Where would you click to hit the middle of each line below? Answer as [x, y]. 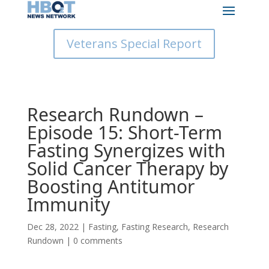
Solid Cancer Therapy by [127, 168]
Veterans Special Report [134, 44]
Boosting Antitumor [110, 186]
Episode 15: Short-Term [124, 132]
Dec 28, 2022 [53, 227]
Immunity [68, 204]
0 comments [98, 240]
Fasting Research [154, 227]
